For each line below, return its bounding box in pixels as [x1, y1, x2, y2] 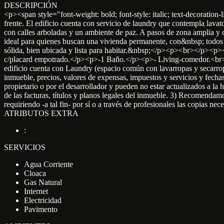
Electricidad [24, 196, 61, 205]
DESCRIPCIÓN [4, 1, 57, 10]
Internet [24, 187, 48, 196]
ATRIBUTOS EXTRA [4, 109, 78, 118]
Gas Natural [24, 178, 62, 187]
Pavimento [24, 205, 57, 214]
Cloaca [24, 169, 46, 178]
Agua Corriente [24, 160, 73, 169]
